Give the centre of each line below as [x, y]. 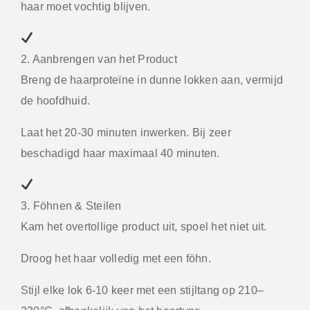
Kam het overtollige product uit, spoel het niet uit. [144, 226]
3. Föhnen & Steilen [71, 206]
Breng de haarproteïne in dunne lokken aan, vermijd [152, 80]
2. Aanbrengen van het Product [99, 59]
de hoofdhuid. [56, 100]
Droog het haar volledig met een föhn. [116, 258]
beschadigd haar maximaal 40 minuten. [120, 153]
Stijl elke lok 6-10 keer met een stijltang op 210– [142, 290]
